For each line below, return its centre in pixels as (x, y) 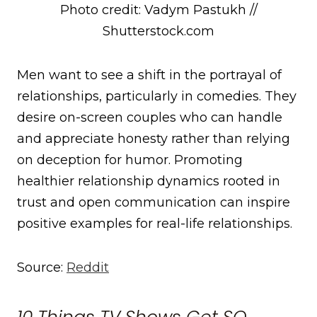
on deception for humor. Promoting (130, 160)
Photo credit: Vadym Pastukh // (158, 10)
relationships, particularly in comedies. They (157, 96)
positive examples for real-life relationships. (155, 223)
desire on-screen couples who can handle (150, 117)
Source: (42, 267)
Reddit (88, 267)
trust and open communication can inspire (154, 202)
